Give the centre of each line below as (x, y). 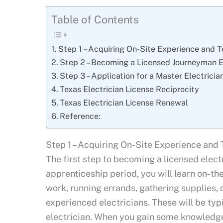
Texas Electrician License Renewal (124, 103)
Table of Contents (95, 20)
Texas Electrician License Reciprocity (130, 90)
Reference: (80, 116)
